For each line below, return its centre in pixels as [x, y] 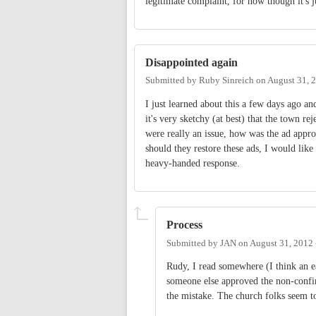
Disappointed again [192, 62]
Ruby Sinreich [226, 81]
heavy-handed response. [193, 164]
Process [184, 225]
